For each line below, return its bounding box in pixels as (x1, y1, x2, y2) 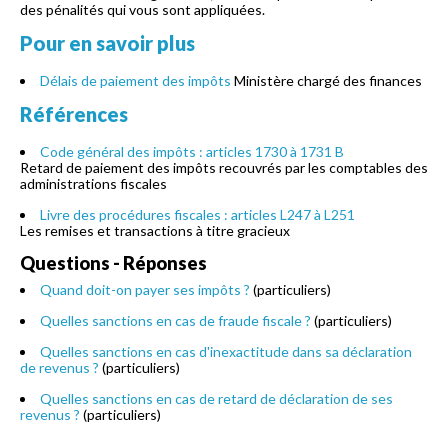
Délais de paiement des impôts (40, 72, 231, 89)
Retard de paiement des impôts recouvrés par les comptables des (20, 159, 428, 176)
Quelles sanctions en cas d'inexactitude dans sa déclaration (40, 343, 412, 360)
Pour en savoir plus (20, 31, 195, 55)
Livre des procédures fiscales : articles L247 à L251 (40, 206, 355, 223)
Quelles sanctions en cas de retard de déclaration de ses (40, 390, 393, 407)
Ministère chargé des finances (234, 72, 422, 89)
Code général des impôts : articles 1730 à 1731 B (40, 143, 344, 160)
